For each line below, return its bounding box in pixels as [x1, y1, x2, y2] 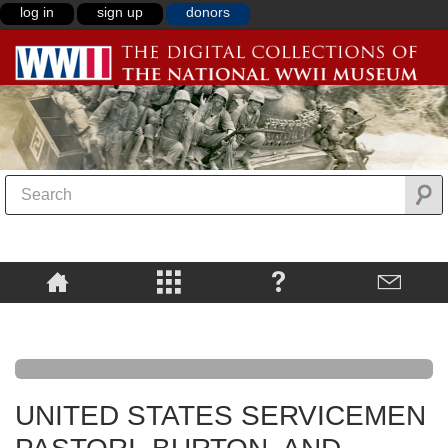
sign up [97, 4, 143, 20]
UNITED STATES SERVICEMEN [15, 400, 426, 432]
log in [20, 4, 54, 20]
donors [186, 4, 230, 20]
